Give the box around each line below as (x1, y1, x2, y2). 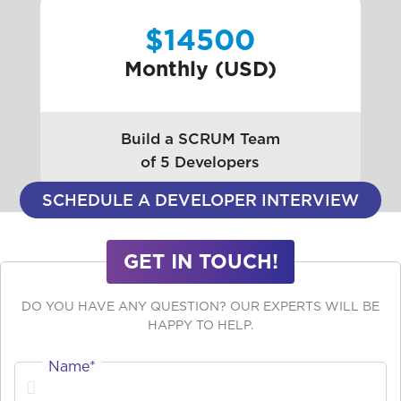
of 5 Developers (141, 152, 260, 171)
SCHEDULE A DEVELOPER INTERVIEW (42, 191, 359, 210)
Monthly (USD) (124, 56, 277, 82)
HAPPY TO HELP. (148, 318, 253, 333)
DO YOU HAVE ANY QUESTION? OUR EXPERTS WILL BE (21, 299, 380, 314)
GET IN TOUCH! (123, 250, 278, 274)
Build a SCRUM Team (120, 129, 280, 148)
